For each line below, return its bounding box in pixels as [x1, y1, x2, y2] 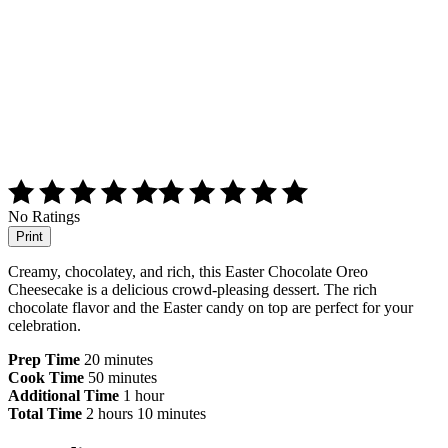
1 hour [123, 387, 164, 405]
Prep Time [8, 351, 80, 369]
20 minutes [84, 351, 153, 369]
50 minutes [88, 369, 157, 387]
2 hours [86, 405, 133, 423]
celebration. [8, 317, 81, 335]
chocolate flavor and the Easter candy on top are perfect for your [8, 299, 413, 317]
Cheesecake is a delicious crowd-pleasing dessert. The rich [8, 281, 377, 299]
